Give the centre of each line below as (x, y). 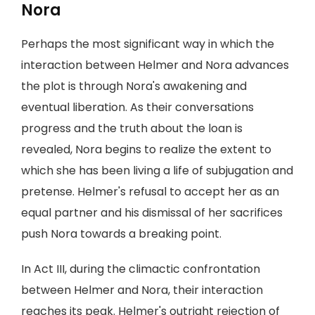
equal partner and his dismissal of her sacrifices (152, 213)
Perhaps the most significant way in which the (148, 44)
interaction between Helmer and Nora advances (155, 65)
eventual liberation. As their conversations (137, 107)
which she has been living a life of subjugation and (157, 171)
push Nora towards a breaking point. (121, 234)
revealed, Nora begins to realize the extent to (146, 149)
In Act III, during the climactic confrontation (141, 269)
